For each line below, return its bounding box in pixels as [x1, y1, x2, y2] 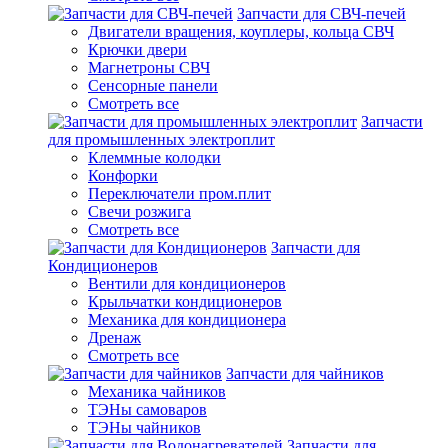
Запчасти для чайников [226, 365, 384, 382]
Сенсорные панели [88, 77, 218, 94]
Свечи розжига [88, 203, 191, 220]
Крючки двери [88, 41, 187, 58]
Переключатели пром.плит [88, 185, 271, 202]
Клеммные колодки [88, 149, 221, 166]
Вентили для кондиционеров [88, 275, 286, 292]
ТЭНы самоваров [88, 401, 207, 418]
